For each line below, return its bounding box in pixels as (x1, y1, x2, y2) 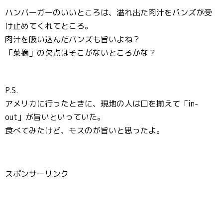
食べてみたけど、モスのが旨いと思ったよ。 (5, 125, 164, 136)
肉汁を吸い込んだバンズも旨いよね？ (5, 34, 140, 45)
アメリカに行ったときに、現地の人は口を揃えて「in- (5, 98, 198, 109)
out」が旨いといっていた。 (5, 111, 105, 122)
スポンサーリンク (5, 168, 69, 179)
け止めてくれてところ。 (5, 20, 93, 31)
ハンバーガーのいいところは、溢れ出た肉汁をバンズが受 (5, 7, 212, 18)
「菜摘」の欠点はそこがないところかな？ (5, 47, 156, 58)
